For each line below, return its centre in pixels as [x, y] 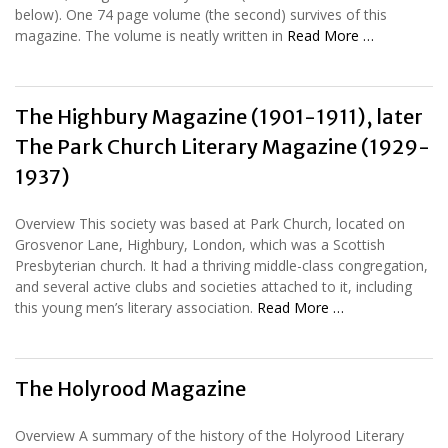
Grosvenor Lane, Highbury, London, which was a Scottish [200, 244]
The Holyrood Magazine [130, 388]
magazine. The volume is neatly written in [151, 35]
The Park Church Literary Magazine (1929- [222, 146]
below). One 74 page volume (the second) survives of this [201, 14]
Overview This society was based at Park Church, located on [210, 223]
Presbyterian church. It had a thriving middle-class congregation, [221, 265]
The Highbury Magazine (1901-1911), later [219, 116]
